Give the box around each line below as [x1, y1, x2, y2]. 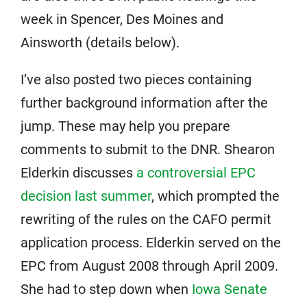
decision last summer [21, 188, 151, 204]
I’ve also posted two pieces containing [21, 71, 251, 88]
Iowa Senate [192, 281, 267, 297]
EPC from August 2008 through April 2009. [21, 258, 278, 274]
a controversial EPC [136, 164, 256, 181]
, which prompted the [151, 188, 280, 204]
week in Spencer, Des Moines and [21, 11, 223, 27]
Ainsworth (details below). [21, 34, 180, 51]
